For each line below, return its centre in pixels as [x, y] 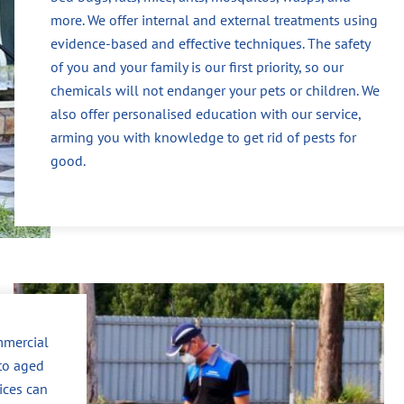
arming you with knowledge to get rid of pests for [203, 137]
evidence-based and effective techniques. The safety [210, 43]
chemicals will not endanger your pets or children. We [215, 90]
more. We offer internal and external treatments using [214, 19]
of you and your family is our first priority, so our [197, 66]
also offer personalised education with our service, [205, 113]
